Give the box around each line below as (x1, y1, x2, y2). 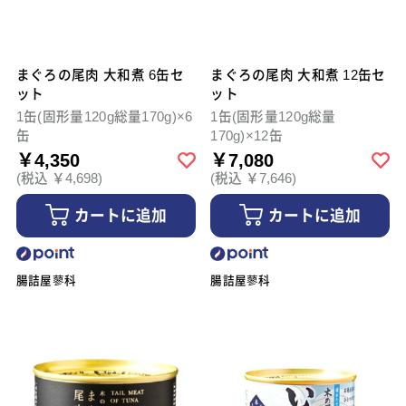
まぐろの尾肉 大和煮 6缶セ (15, 68, 184, 83)
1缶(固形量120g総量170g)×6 (15, 110, 193, 125)
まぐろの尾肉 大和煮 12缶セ (210, 68, 386, 83)
